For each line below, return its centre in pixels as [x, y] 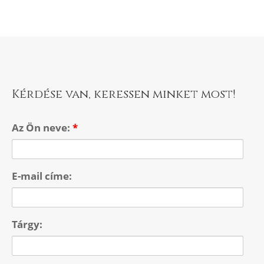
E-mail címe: [42, 176]
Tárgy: [27, 224]
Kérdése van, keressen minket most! [124, 94]
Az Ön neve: [42, 127]
